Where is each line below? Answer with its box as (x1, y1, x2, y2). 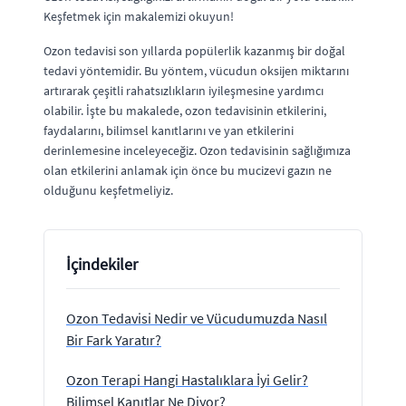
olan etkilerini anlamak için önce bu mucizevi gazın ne (43, 162, 332, 179)
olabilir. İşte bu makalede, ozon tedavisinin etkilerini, (43, 102, 326, 119)
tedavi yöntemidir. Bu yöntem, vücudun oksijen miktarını (43, 63, 349, 79)
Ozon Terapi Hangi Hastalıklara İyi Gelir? (66, 371, 308, 389)
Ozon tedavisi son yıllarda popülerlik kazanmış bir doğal (43, 43, 345, 59)
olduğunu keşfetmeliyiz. (43, 182, 173, 198)
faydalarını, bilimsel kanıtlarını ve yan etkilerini (43, 122, 294, 139)
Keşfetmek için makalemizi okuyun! (43, 8, 234, 24)
